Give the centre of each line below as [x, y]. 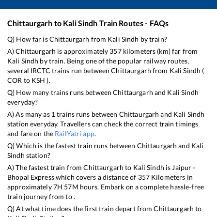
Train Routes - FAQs [133, 23]
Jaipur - [184, 168]
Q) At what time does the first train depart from [81, 209]
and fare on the [31, 134]
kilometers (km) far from [160, 51]
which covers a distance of [96, 177]
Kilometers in [171, 177]
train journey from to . [41, 197]
